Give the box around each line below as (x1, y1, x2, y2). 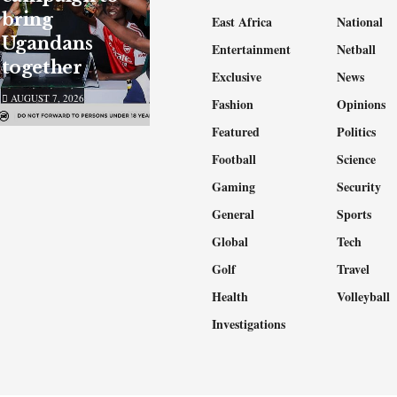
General (212, 205, 254, 223)
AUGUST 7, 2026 (7, 90, 84, 105)
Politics (337, 122, 377, 141)
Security (337, 177, 382, 196)
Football (212, 150, 256, 168)
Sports (337, 205, 372, 223)
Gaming (212, 177, 255, 196)
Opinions (337, 95, 386, 113)
